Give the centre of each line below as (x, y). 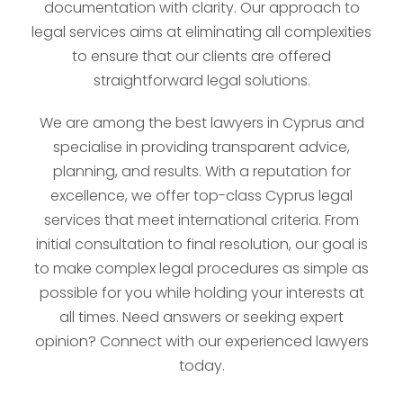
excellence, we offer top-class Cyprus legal (201, 196)
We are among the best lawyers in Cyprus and (201, 123)
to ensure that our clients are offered (201, 56)
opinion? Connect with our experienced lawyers (201, 341)
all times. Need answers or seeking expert (201, 317)
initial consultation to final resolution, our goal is (201, 244)
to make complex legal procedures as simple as (201, 269)
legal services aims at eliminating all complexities (201, 32)
